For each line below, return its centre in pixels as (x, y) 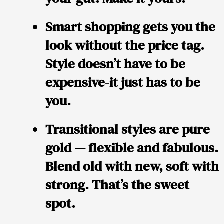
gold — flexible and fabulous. (132, 148)
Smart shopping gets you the (130, 27)
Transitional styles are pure (128, 129)
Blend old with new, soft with (132, 166)
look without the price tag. (125, 45)
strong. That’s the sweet (117, 185)
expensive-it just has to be (123, 82)
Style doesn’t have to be (115, 64)
